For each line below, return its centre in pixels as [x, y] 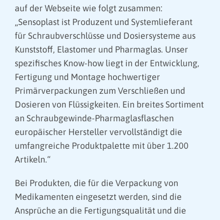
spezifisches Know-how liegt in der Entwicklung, [107, 63]
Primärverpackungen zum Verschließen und [100, 91]
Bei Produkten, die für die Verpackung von [96, 183]
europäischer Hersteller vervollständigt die [98, 132]
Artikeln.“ [33, 160]
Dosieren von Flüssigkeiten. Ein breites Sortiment [109, 105]
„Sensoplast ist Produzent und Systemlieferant [104, 22]
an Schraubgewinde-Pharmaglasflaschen [94, 118]
